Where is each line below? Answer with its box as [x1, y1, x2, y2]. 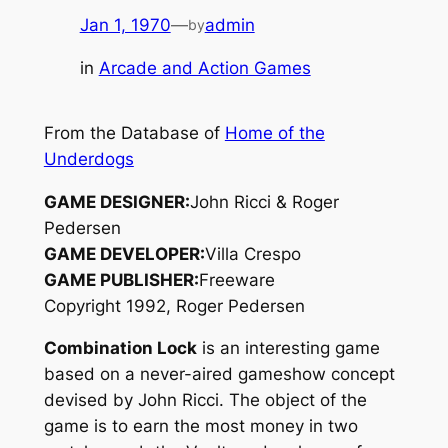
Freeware [198, 269, 275, 290]
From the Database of [43, 122, 225, 143]
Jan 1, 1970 [79, 14, 171, 35]
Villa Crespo [204, 243, 301, 264]
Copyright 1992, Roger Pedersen [43, 295, 305, 316]
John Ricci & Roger [189, 191, 339, 212]
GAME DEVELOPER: [43, 243, 205, 264]
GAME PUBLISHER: [43, 269, 199, 290]
